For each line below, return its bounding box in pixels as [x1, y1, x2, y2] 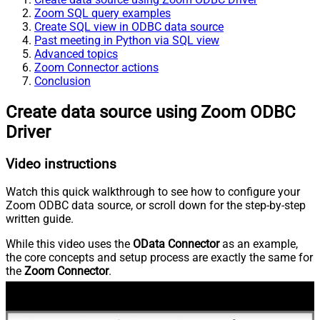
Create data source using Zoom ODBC [6, 101, 296, 122]
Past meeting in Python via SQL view [34, 33, 219, 47]
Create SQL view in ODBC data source [34, 19, 224, 34]
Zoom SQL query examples [34, 6, 171, 20]
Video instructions [6, 156, 116, 172]
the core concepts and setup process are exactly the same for [6, 251, 313, 265]
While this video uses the [6, 237, 133, 251]
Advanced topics [34, 46, 118, 61]
